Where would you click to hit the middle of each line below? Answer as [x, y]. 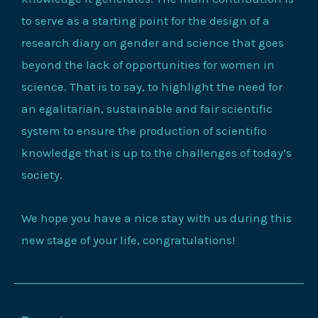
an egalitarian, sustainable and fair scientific [147, 109]
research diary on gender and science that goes [153, 43]
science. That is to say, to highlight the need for [152, 87]
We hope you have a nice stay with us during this [157, 218]
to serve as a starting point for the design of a [146, 21]
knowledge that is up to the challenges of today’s [157, 153]
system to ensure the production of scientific [144, 131]
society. [42, 175]
